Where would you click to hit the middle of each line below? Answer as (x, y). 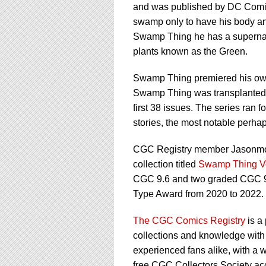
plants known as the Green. (190, 51)
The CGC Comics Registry (189, 221)
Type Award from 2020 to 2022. (198, 194)
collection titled (166, 164)
